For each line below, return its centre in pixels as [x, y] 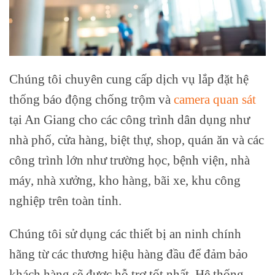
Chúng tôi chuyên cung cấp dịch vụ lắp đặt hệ [129, 79]
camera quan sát [215, 99]
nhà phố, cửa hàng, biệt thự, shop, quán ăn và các [137, 139]
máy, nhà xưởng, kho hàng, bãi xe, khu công [125, 180]
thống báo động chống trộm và [91, 99]
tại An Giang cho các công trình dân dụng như [130, 119]
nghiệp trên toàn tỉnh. [65, 200]
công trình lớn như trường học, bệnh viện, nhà [130, 160]
